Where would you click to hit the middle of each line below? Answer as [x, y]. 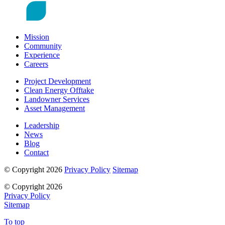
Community [43, 46]
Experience [42, 55]
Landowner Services [57, 99]
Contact [36, 153]
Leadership [42, 126]
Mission [37, 37]
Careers [36, 64]
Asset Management [54, 108]
